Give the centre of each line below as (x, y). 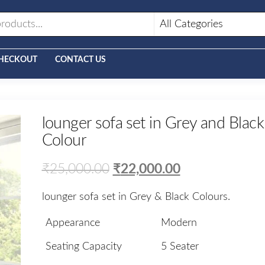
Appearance (72, 223)
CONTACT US (80, 60)
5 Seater (180, 246)
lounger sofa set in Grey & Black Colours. (136, 197)
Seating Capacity (83, 246)
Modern (179, 223)
